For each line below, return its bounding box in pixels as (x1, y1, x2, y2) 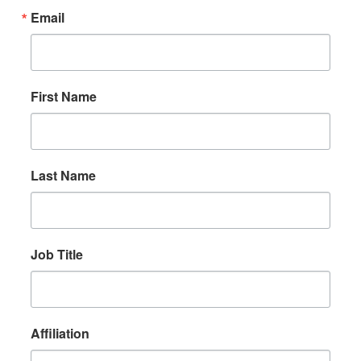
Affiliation (31, 324, 89, 343)
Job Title (31, 245, 83, 264)
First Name (31, 87, 97, 106)
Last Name (31, 166, 96, 185)
